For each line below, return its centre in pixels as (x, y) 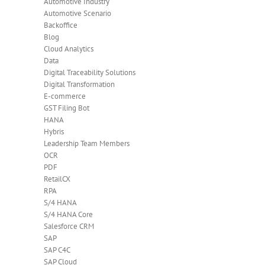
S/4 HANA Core (68, 214)
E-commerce (65, 96)
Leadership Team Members (87, 143)
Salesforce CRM (69, 226)
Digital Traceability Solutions (90, 72)
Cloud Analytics (69, 49)
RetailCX (57, 179)
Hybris (54, 131)
